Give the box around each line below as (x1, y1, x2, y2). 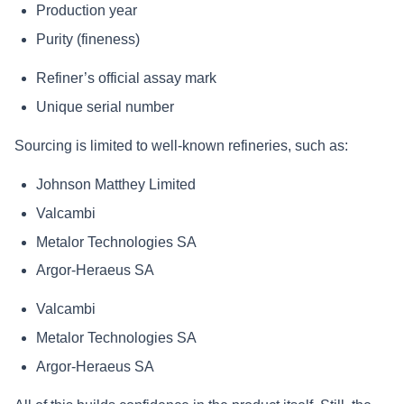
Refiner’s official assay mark (36, 70, 216, 87)
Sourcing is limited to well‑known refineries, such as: (14, 137, 348, 153)
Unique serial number (36, 98, 174, 115)
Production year (36, 3, 137, 19)
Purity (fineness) (36, 32, 140, 48)
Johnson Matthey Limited (36, 176, 196, 192)
